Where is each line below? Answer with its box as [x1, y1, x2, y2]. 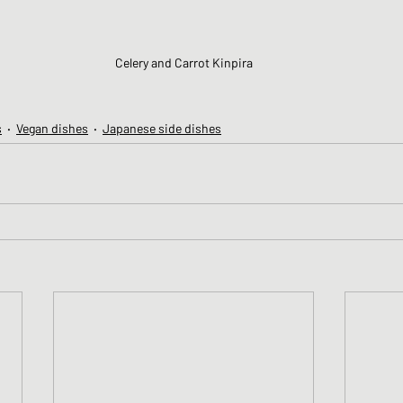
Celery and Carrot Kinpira [114, 55, 253, 71]
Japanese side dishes [103, 121, 221, 137]
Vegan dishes [16, 121, 88, 137]
